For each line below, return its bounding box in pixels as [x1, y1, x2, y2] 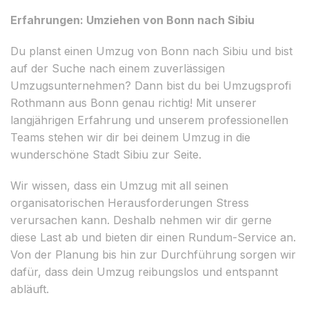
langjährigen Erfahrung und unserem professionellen [10, 112, 288, 127]
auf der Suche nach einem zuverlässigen [10, 61, 225, 75]
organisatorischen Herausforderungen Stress [10, 195, 249, 210]
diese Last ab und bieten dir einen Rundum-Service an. [10, 230, 296, 244]
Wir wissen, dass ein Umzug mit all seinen [10, 178, 228, 192]
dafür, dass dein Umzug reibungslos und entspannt [10, 264, 278, 279]
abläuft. [10, 281, 49, 296]
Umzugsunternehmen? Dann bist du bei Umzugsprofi [10, 78, 291, 92]
